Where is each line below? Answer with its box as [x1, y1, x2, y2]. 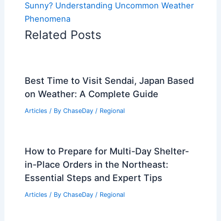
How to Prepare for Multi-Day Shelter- [24, 145, 189, 156]
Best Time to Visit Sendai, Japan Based [24, 75, 194, 86]
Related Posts [24, 28, 101, 42]
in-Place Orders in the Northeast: [24, 158, 168, 170]
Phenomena [24, 14, 71, 24]
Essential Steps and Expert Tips [24, 172, 162, 183]
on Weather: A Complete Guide [24, 88, 158, 100]
